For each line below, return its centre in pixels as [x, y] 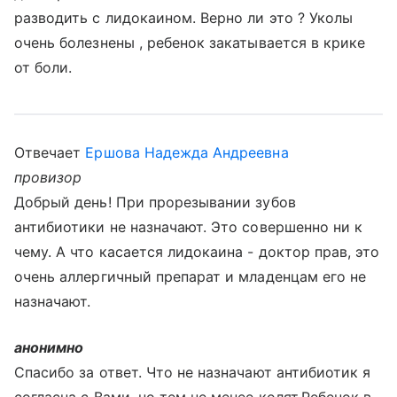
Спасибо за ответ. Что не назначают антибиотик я [193, 372]
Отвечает [50, 152]
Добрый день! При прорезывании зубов [155, 202]
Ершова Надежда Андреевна [187, 152]
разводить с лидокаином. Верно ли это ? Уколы [184, 18]
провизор [48, 177]
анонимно [49, 347]
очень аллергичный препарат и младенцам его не [191, 276]
